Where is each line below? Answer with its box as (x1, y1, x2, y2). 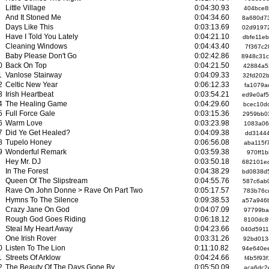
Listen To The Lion (5, 243, 65, 252)
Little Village (5, 3, 46, 11)
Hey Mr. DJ (5, 157, 41, 165)
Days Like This (5, 22, 53, 31)
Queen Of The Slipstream (5, 176, 88, 184)
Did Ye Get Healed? (5, 128, 70, 136)
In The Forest (5, 166, 48, 175)
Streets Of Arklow (5, 253, 61, 261)
